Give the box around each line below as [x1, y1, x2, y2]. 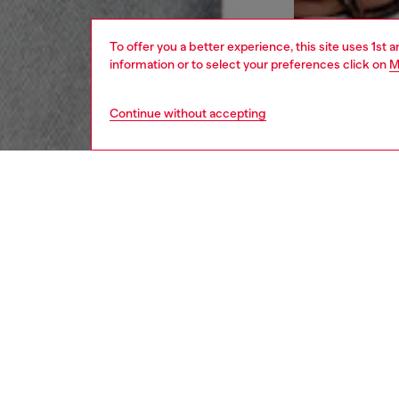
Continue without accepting [110, 106, 266, 120]
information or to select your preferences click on [110, 57, 389, 71]
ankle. [353, 362, 387, 377]
